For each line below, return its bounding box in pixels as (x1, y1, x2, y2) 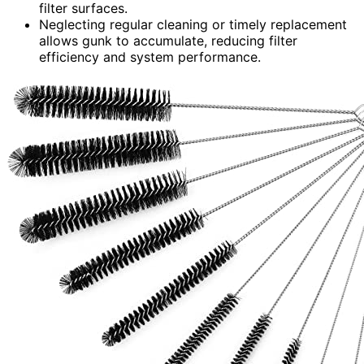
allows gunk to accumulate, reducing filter (39, 32, 297, 49)
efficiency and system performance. (39, 48, 261, 65)
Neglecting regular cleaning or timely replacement (39, 15, 347, 32)
